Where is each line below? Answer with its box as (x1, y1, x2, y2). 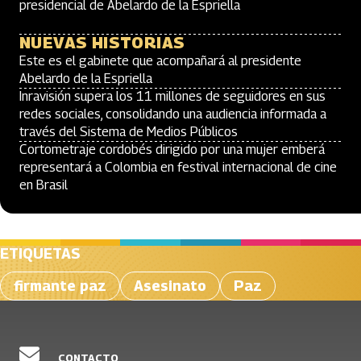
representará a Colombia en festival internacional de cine (19, 160, 337, 175)
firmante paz (14, 277, 106, 294)
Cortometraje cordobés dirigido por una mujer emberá (19, 142, 325, 157)
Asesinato (134, 277, 206, 294)
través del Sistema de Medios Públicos (19, 124, 238, 139)
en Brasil (19, 177, 68, 193)
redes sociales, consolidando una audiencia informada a (19, 106, 326, 122)
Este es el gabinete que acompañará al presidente (19, 53, 301, 68)
